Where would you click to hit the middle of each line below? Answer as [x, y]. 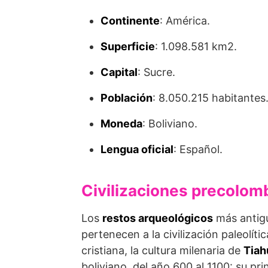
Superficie [128, 46]
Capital [119, 72]
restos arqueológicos [158, 218]
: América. [185, 21]
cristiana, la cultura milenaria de [162, 250]
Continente [130, 21]
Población [127, 98]
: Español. [198, 149]
